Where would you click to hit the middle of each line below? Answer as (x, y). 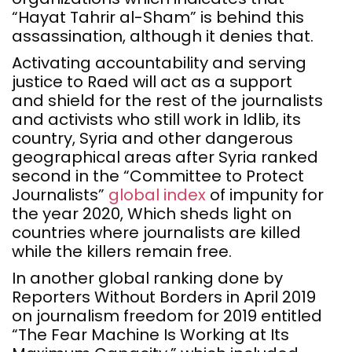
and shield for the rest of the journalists (167, 101)
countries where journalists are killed (156, 233)
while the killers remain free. (122, 251)
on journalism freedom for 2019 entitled (167, 316)
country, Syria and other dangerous (152, 138)
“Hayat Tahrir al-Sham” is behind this (158, 17)
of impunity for (265, 195)
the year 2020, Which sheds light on (152, 214)
